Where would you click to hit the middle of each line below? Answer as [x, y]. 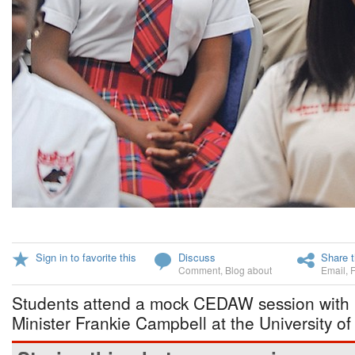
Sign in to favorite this [86, 257]
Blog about [248, 270]
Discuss [197, 257]
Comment [199, 270]
